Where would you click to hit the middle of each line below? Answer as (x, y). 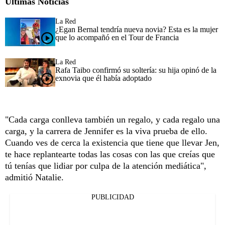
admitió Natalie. (34, 177)
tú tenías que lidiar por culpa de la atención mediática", (106, 165)
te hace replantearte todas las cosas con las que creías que (110, 154)
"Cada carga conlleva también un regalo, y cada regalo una (113, 119)
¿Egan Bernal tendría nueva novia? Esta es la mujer (137, 29)
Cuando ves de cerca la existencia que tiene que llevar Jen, (112, 142)
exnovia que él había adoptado (103, 78)
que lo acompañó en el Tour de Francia (117, 37)
